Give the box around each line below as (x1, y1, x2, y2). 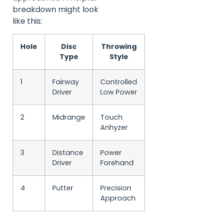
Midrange (52, 112, 85, 123)
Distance (52, 148, 83, 158)
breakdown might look (13, 3, 98, 15)
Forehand (100, 158, 134, 168)
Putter (52, 183, 73, 193)
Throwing (101, 42, 137, 52)
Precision (100, 183, 131, 193)
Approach (100, 193, 136, 203)
